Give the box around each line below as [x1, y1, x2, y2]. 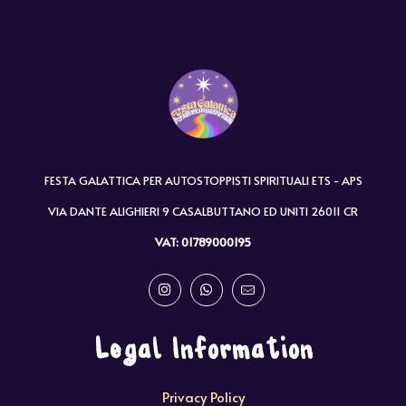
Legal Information [93, 335, 313, 366]
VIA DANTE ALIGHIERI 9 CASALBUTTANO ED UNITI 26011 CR [48, 202, 358, 219]
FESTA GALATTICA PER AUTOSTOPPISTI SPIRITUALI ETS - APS [43, 171, 362, 188]
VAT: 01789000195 [155, 233, 251, 250]
